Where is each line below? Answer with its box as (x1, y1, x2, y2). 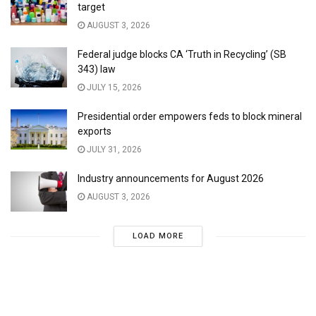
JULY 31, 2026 (85, 145, 142, 155)
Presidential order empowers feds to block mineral (78, 111, 302, 123)
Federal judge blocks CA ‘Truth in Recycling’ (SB (78, 49, 286, 61)
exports (78, 126, 111, 138)
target (78, 1, 105, 13)
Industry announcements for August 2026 (78, 173, 264, 185)
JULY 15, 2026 (85, 83, 142, 93)
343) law (78, 63, 116, 75)
